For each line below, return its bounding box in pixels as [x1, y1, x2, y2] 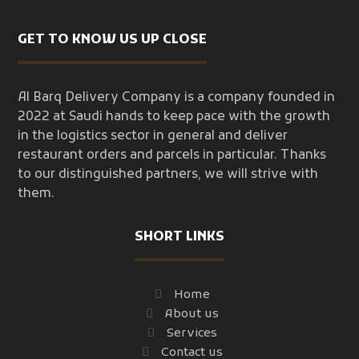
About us [165, 306, 219, 323]
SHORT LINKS [135, 229, 224, 246]
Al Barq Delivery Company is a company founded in [18, 90, 336, 107]
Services [167, 325, 217, 342]
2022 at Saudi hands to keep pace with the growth [18, 109, 331, 126]
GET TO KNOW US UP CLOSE [18, 32, 208, 49]
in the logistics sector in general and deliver [18, 128, 288, 145]
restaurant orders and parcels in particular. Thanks [18, 147, 327, 164]
